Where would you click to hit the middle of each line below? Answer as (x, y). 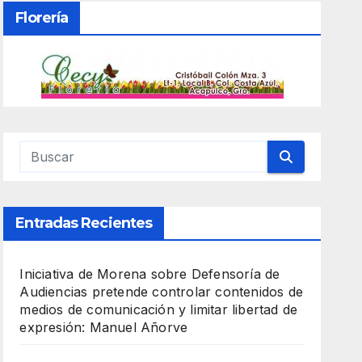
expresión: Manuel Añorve (104, 328)
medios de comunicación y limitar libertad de (159, 310)
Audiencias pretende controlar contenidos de (161, 292)
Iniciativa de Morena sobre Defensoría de (150, 274)
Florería (42, 18)
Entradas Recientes (84, 223)
